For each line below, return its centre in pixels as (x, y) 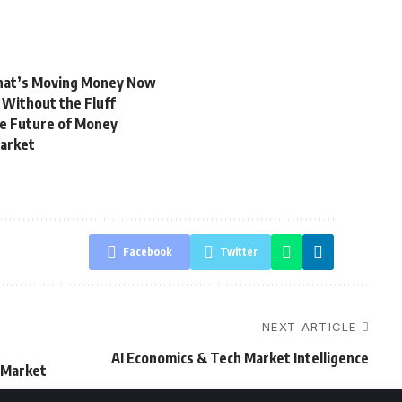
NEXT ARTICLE (310, 327)
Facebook (148, 252)
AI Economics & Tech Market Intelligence (240, 358)
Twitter (239, 252)
